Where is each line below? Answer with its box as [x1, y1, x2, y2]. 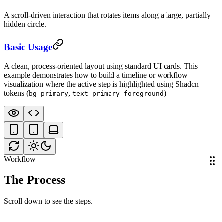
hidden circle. [4, 20, 46, 29]
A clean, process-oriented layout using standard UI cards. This [4, 61, 198, 70]
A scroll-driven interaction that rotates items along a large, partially [4, 11, 211, 20]
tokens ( [4, 88, 29, 97]
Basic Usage [4, 42, 52, 53]
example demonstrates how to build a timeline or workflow [4, 70, 188, 79]
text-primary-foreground [72, 89, 164, 97]
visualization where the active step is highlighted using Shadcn [4, 79, 199, 88]
